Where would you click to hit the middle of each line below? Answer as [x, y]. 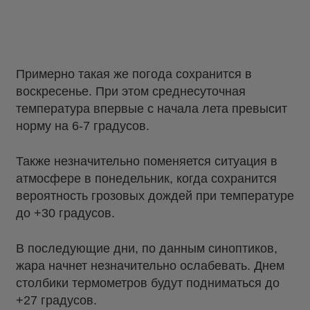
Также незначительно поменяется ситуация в [147, 162]
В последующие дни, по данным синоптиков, [147, 249]
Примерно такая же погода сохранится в [134, 74]
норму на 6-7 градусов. [83, 126]
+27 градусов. [56, 301]
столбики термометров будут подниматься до [148, 283]
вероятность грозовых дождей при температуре [155, 196]
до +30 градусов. [65, 213]
